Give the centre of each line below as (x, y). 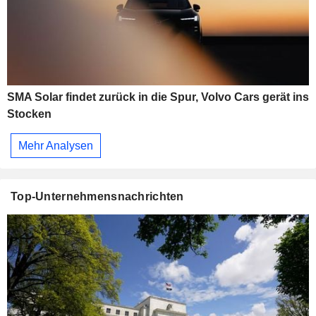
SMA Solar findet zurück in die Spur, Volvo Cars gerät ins (158, 97)
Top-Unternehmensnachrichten (97, 197)
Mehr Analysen (56, 145)
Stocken (29, 114)
